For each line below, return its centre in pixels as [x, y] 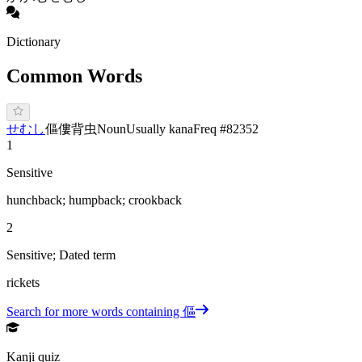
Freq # [210, 129]
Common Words [74, 76]
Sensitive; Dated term [61, 255]
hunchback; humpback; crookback [94, 200]
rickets [23, 283]
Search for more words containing [95, 312]
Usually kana [160, 129]
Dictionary [34, 42]
